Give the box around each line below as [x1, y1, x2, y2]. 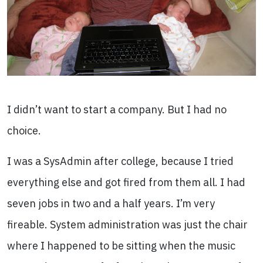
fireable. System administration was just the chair [7, 218, 248, 231]
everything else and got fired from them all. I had [7, 176, 245, 189]
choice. [7, 124, 41, 137]
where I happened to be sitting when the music [7, 239, 235, 252]
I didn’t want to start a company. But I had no [7, 103, 227, 116]
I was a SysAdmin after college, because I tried [7, 154, 234, 168]
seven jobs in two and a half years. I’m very [7, 197, 215, 210]
